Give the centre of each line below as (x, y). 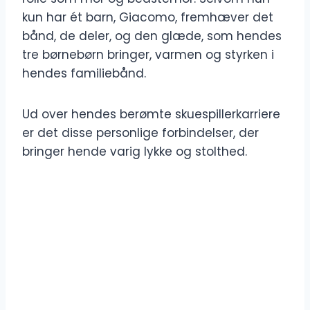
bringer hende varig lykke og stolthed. (135, 152)
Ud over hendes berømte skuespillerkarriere (151, 115)
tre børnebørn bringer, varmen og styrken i (148, 55)
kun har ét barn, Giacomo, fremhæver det (148, 18)
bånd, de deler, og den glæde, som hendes (152, 36)
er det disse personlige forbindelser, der (140, 133)
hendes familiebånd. (84, 74)
